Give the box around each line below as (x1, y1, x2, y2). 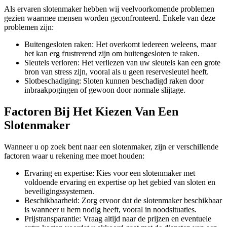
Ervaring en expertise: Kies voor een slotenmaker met (24, 168, 195, 177)
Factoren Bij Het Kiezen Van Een (4, 105, 178, 119)
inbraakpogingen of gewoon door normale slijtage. (24, 86, 185, 95)
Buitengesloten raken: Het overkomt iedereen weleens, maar (24, 40, 216, 49)
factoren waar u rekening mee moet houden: (4, 151, 144, 160)
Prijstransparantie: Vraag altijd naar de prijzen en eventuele (24, 214, 211, 223)
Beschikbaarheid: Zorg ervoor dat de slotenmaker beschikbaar (24, 196, 222, 205)
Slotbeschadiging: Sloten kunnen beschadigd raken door (24, 77, 204, 86)
